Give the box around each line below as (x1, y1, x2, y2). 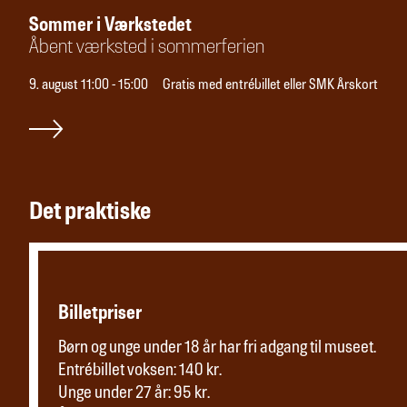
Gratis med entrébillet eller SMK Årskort (162, 79, 378, 93)
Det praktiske (29, 201, 151, 223)
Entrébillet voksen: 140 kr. (58, 362, 222, 379)
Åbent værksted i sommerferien (29, 39, 264, 57)
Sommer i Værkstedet (29, 16, 192, 35)
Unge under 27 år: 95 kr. (58, 385, 210, 402)
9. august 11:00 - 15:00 (29, 79, 148, 93)
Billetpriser (58, 304, 142, 323)
